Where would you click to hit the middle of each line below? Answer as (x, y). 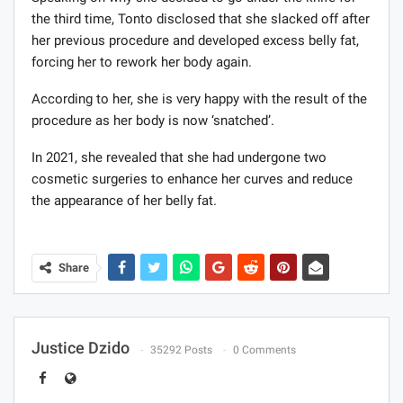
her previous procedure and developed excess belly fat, (195, 41)
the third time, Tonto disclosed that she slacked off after (201, 19)
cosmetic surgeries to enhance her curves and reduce (192, 179)
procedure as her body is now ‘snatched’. (153, 121)
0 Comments (264, 349)
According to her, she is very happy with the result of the (199, 99)
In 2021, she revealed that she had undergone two (179, 158)
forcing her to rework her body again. (142, 63)
